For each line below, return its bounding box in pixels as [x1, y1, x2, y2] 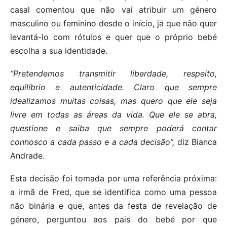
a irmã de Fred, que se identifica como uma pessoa [10, 186, 217, 197]
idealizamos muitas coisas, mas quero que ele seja [10, 95, 217, 106]
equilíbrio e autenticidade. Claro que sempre [10, 82, 217, 92]
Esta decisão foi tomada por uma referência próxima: [10, 173, 217, 183]
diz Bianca [177, 136, 217, 147]
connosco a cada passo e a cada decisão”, [10, 136, 177, 147]
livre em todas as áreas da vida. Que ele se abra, [10, 109, 217, 120]
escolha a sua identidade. [10, 45, 107, 56]
